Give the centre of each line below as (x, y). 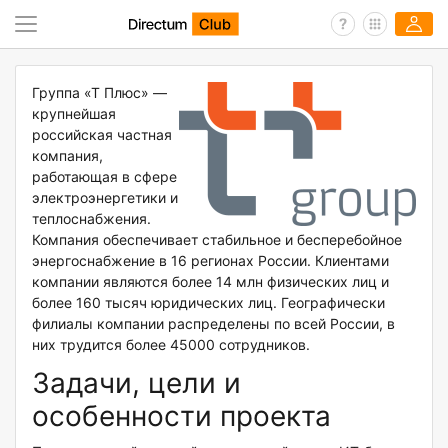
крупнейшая (74, 114)
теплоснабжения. (91, 219)
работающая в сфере (104, 177)
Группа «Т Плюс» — (99, 93)
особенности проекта (181, 416)
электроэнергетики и (105, 198)
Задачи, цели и (136, 383)
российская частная (102, 135)
